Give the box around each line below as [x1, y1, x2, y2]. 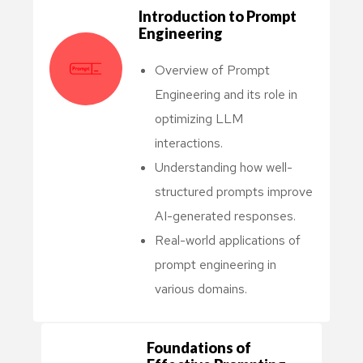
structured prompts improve [155, 182, 313, 200]
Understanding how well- [155, 158, 293, 176]
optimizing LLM [155, 109, 243, 127]
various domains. [155, 280, 247, 297]
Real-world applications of [155, 231, 301, 249]
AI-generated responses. [155, 207, 296, 224]
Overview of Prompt [155, 61, 270, 79]
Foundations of [147, 338, 251, 357]
